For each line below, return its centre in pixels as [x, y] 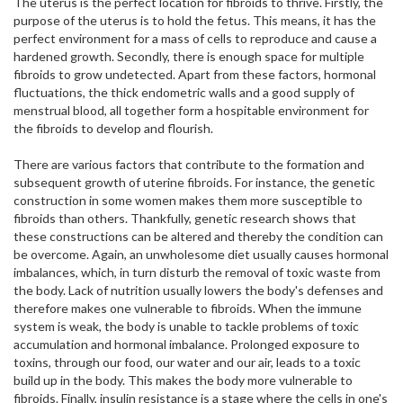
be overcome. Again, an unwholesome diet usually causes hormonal [201, 254]
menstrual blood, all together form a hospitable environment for [191, 110]
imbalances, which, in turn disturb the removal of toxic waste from [197, 272]
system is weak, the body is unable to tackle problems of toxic [186, 326]
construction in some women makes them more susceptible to [188, 200]
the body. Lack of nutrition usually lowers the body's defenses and [198, 290]
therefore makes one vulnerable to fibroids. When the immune [188, 308]
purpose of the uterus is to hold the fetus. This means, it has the [195, 20]
